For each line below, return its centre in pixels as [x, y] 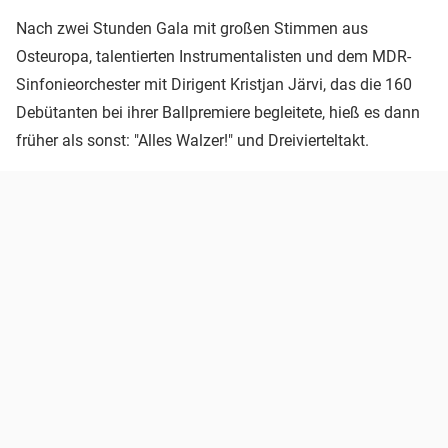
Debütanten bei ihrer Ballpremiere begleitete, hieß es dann [218, 112]
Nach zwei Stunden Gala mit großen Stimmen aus [192, 28]
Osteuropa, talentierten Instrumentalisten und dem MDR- [213, 56]
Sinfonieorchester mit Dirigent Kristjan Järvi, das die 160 [214, 84]
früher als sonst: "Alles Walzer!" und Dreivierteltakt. [192, 140]
